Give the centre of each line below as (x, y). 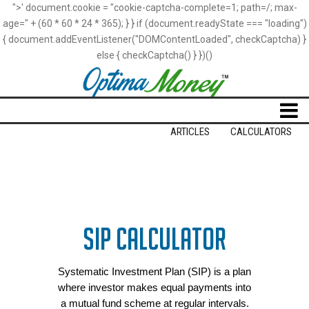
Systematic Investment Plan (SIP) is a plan (154, 271)
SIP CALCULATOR (154, 239)
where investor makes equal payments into (154, 287)
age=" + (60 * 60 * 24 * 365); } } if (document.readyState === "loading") (154, 23)
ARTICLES (190, 132)
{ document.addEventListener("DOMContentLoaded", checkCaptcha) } (154, 39)
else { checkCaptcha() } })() (154, 55)
